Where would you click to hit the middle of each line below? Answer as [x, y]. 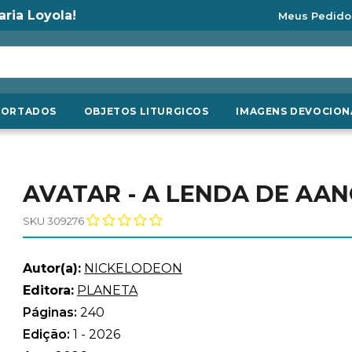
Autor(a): [52, 268]
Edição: [48, 334]
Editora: [48, 290]
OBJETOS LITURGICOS [146, 111]
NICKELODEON [133, 268]
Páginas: [51, 312]
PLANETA [107, 290]
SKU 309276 [53, 221]
